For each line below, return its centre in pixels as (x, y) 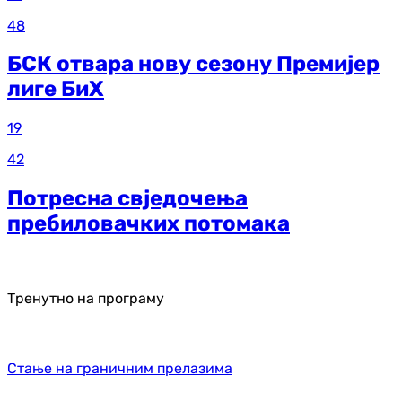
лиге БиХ (56, 89)
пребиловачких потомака (149, 224)
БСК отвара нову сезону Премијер (193, 64)
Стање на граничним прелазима (120, 369)
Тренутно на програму (86, 299)
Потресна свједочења (127, 199)
